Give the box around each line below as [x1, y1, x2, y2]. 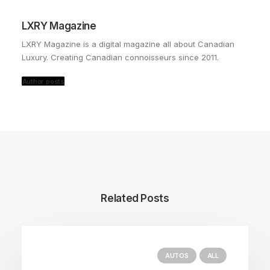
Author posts [22, 77, 64, 86]
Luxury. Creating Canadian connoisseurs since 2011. [22, 52, 219, 62]
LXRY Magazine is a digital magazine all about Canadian [22, 39, 234, 49]
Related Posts [101, 192, 169, 204]
